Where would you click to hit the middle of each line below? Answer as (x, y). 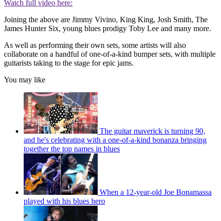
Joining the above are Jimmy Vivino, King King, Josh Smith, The (106, 19)
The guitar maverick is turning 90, (152, 131)
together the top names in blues (72, 148)
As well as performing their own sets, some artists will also (95, 45)
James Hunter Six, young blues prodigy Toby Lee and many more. (108, 28)
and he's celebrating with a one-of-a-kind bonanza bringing (115, 140)
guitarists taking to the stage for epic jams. (69, 63)
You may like (25, 79)
